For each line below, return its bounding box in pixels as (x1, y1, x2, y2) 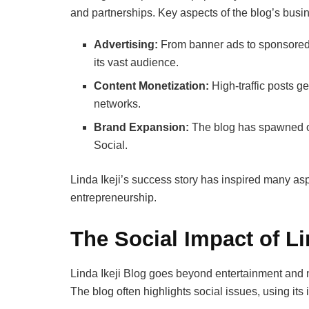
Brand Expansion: (94, 121, 190, 134)
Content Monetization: (94, 80, 210, 92)
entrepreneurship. (70, 192, 157, 204)
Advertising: (94, 39, 159, 51)
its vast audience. (94, 57, 179, 69)
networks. (94, 98, 141, 110)
